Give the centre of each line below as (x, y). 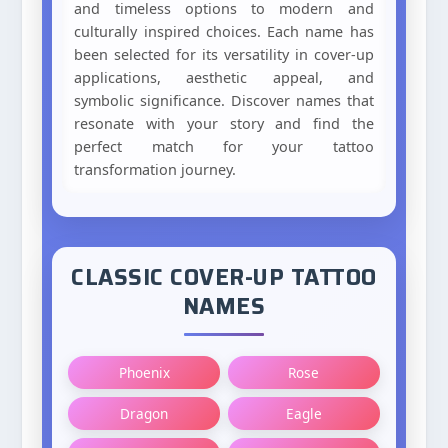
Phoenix (144, 372)
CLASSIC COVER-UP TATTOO (224, 277)
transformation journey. (155, 169)
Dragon (144, 413)
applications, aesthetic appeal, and (224, 77)
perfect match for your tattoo (224, 146)
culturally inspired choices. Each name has (224, 31)
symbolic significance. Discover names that (224, 100)
